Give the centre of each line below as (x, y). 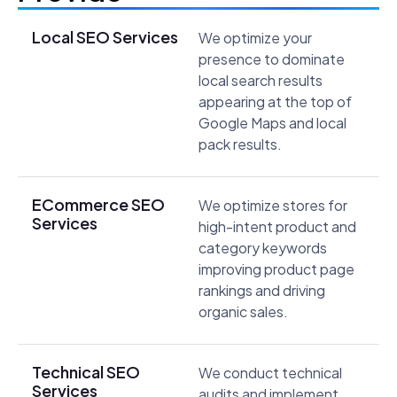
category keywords (263, 248)
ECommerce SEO (98, 205)
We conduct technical (270, 373)
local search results (261, 81)
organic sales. (243, 312)
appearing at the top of (275, 102)
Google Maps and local (272, 123)
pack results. (240, 144)
